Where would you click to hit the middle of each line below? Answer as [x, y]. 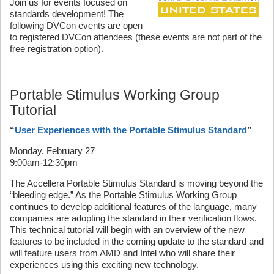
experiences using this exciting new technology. [104, 265]
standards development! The [67, 14]
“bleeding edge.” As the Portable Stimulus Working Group [123, 195]
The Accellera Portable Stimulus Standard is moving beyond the [136, 183]
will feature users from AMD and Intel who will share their [122, 253]
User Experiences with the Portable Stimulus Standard [131, 130]
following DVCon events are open [76, 25]
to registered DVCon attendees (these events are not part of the [136, 37]
